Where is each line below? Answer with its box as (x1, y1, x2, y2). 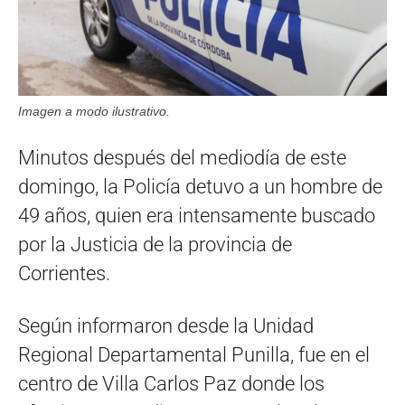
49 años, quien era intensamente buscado (18, 203, 375, 227)
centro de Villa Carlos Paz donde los (18, 372, 325, 395)
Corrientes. (18, 261, 110, 285)
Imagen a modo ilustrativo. (18, 103, 170, 118)
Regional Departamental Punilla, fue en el (18, 343, 370, 366)
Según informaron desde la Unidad (18, 314, 314, 337)
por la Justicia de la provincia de (18, 232, 292, 256)
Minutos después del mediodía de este (18, 146, 346, 169)
